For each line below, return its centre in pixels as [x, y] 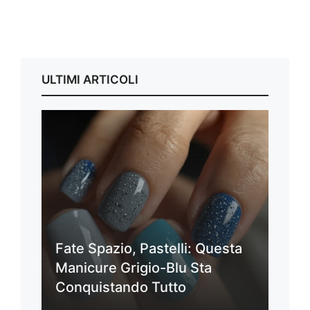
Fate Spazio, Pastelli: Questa [149, 249]
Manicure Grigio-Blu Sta [134, 268]
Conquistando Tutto [121, 288]
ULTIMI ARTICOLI [90, 80]
